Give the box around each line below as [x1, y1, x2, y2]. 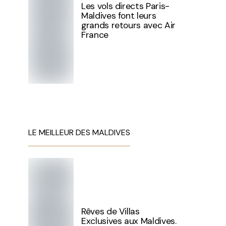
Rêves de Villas [81, 206, 140, 217]
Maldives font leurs [81, 10, 156, 21]
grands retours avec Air [81, 19, 176, 31]
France [81, 29, 108, 40]
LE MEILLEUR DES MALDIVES [28, 127, 130, 138]
